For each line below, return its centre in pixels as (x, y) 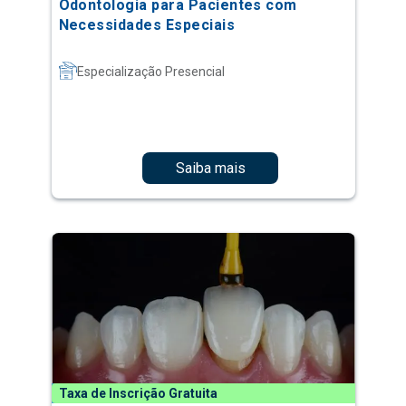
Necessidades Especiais (147, 25)
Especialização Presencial (150, 72)
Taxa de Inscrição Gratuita (138, 394)
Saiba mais (210, 168)
